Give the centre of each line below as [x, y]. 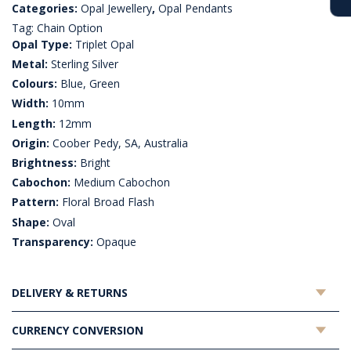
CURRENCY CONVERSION [78, 331]
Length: [34, 123]
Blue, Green [89, 84]
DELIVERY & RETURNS [70, 293]
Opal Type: [42, 44]
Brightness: [44, 162]
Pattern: [35, 202]
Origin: [31, 143]
